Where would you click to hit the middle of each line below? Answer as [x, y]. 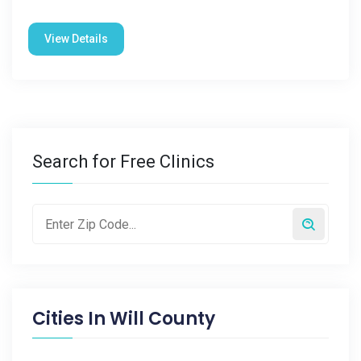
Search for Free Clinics [123, 162]
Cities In [71, 319]
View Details [76, 39]
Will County [162, 319]
